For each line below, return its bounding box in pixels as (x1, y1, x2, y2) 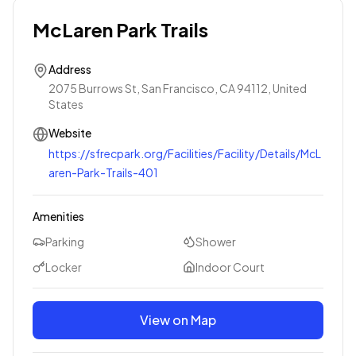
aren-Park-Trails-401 (48, 165, 158, 180)
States (48, 97, 83, 111)
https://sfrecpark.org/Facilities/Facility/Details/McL (48, 146, 321, 161)
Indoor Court (195, 260, 265, 274)
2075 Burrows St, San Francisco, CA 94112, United (48, 81, 307, 95)
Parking (45, 234, 84, 249)
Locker (45, 260, 82, 274)
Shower (195, 234, 236, 249)
